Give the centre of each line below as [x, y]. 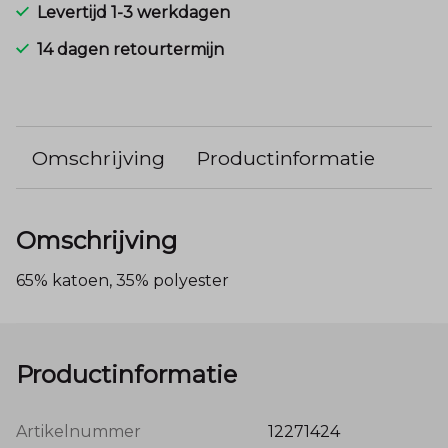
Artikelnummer [78, 432]
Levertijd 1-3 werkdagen [133, 12]
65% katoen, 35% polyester [122, 280]
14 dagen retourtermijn [130, 49]
